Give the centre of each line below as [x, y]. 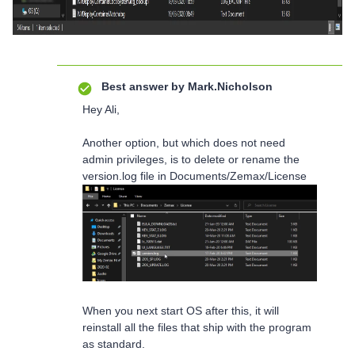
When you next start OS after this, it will [181, 310]
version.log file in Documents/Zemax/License [195, 176]
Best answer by [143, 86]
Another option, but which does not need [184, 143]
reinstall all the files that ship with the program [197, 327]
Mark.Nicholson [229, 86]
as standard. [114, 344]
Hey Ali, [101, 109]
